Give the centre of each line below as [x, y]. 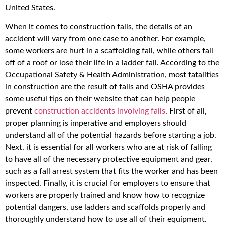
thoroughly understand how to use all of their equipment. [106, 220]
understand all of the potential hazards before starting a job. [111, 135]
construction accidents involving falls [100, 111]
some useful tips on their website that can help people [100, 99]
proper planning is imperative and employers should [96, 123]
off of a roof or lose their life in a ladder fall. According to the [112, 63]
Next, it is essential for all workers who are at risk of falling [108, 147]
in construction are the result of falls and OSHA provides [105, 87]
